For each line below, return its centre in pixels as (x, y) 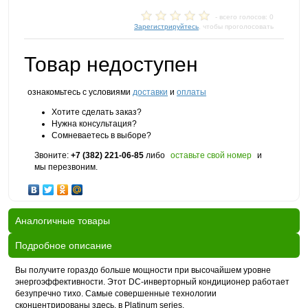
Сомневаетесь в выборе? (101, 135)
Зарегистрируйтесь (166, 26)
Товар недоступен (111, 64)
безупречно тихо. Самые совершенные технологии (116, 294)
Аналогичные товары (63, 221)
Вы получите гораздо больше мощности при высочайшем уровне (143, 270)
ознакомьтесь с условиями (80, 92)
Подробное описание (64, 245)
